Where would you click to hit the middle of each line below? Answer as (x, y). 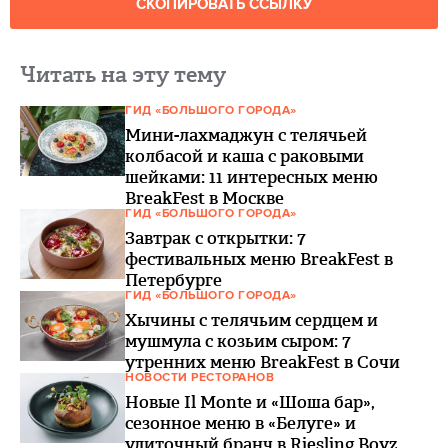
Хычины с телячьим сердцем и (251, 320)
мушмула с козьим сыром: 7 (238, 341)
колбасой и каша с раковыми (244, 156)
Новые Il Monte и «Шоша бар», (250, 402)
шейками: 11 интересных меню (251, 177)
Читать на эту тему (123, 74)
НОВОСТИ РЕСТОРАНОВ (199, 377)
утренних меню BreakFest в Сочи (262, 362)
